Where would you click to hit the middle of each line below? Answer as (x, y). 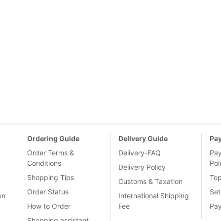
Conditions (44, 163)
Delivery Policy (142, 167)
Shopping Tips (51, 177)
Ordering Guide (53, 138)
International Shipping (154, 196)
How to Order (49, 206)
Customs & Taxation (150, 181)
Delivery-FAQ (140, 153)
